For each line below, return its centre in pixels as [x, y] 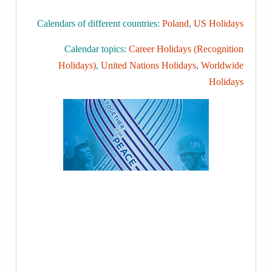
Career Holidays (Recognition [186, 49]
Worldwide [222, 66]
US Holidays [219, 24]
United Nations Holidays [148, 66]
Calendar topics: [97, 49]
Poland [175, 24]
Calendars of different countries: [100, 24]
